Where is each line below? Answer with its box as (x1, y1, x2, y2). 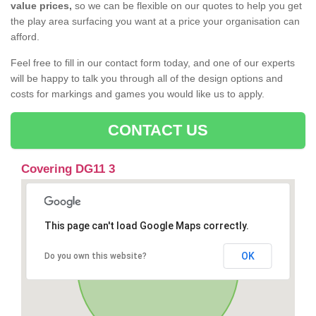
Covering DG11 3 (21, 162, 115, 176)
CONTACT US (107, 121, 209, 140)
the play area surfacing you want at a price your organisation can (11, 16, 300, 28)
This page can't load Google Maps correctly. (44, 220, 249, 232)
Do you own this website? (44, 251, 147, 262)
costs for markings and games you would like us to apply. (11, 88, 265, 100)
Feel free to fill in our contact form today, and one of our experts (11, 57, 295, 69)
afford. (11, 31, 39, 43)
